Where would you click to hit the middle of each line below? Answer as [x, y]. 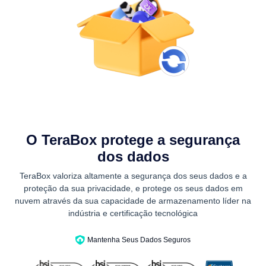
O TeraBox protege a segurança [133, 140]
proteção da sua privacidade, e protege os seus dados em [133, 189]
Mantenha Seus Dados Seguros [139, 240]
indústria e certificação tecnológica [133, 213]
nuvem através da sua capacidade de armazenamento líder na [133, 201]
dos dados [133, 157]
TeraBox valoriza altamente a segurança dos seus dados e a [133, 176]
